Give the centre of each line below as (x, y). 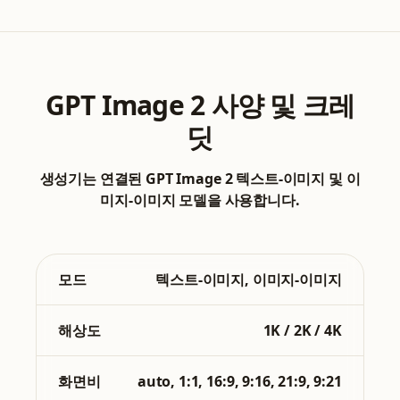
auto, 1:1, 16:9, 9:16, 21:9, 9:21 (239, 382)
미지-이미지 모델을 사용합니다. (200, 200)
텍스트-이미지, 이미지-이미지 (249, 280)
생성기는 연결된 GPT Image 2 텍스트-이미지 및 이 (200, 179)
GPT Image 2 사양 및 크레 (200, 105)
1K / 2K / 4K (302, 331)
